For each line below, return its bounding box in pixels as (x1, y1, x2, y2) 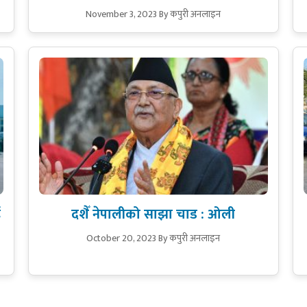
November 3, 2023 (86, 5, 158, 22)
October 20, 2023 (86, 230, 157, 247)
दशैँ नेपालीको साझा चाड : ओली (71, 203, 236, 227)
